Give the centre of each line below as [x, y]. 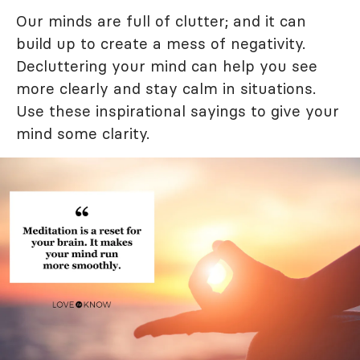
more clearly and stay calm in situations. [166, 88]
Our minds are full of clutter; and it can [161, 20]
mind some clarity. [83, 133]
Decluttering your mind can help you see [167, 65]
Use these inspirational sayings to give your [178, 110]
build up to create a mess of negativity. [161, 43]
